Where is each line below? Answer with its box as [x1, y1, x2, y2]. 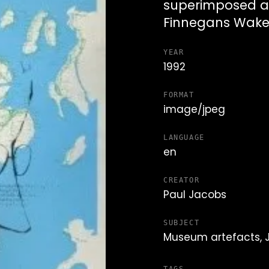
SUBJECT [163, 219, 200, 227]
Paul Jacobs [163, 187, 226, 204]
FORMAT [163, 91, 195, 99]
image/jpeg [163, 102, 225, 119]
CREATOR [163, 176, 200, 184]
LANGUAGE [163, 133, 205, 142]
